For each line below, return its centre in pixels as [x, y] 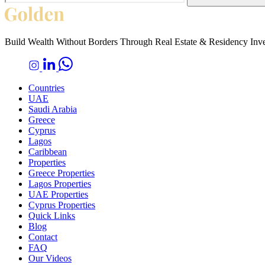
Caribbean [48, 152]
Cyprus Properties [62, 205]
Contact [43, 237]
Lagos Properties [60, 184]
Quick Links [52, 216]
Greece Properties [62, 173]
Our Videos [50, 258]
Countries [46, 88]
